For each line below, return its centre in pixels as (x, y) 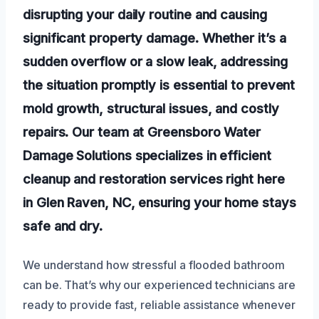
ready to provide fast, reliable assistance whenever (159, 305)
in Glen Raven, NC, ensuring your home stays (159, 203)
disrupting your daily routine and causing (145, 15)
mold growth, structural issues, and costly (151, 109)
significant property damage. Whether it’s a (155, 38)
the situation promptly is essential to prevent (159, 85)
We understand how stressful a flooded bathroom (154, 265)
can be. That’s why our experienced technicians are (159, 285)
